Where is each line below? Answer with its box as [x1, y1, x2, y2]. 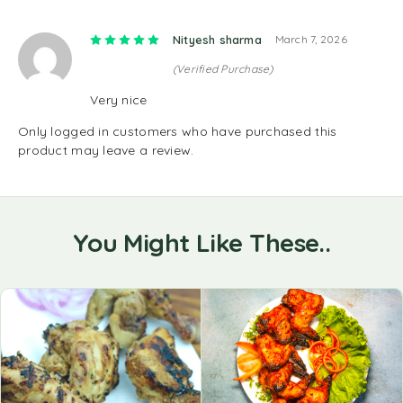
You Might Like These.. [72, 227, 331, 258]
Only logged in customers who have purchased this [18, 123, 337, 139]
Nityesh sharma [173, 32, 262, 47]
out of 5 [208, 31, 262, 48]
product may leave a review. [18, 142, 194, 158]
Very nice [90, 92, 148, 108]
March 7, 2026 [274, 32, 347, 46]
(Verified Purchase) [173, 62, 273, 76]
